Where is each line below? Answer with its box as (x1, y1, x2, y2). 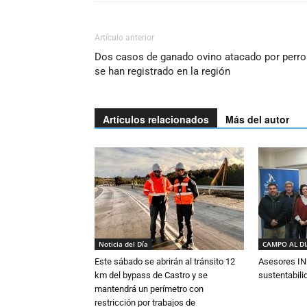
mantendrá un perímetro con (95, 284, 204, 294)
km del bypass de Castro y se (95, 270, 208, 280)
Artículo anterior (95, 33, 154, 42)
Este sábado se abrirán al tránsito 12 (95, 256, 235, 267)
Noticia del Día (99, 239, 148, 249)
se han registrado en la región (95, 65, 230, 77)
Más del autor (225, 112, 289, 126)
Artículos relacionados (103, 112, 209, 126)
